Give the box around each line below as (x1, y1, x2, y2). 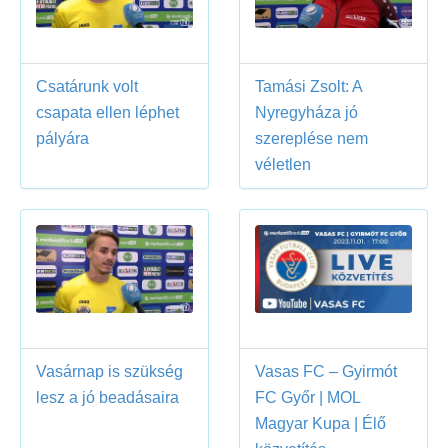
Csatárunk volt (36, 77, 138, 95)
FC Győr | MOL (255, 389, 361, 407)
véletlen (255, 155, 311, 173)
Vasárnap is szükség (36, 363, 183, 381)
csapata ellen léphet (36, 103, 179, 121)
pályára (36, 129, 89, 147)
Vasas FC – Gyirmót (255, 363, 397, 381)
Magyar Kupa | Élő (255, 415, 386, 433)
